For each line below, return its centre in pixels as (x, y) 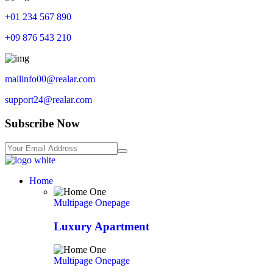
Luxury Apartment (101, 226)
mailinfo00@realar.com (50, 79)
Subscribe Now (42, 124)
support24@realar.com (48, 100)
